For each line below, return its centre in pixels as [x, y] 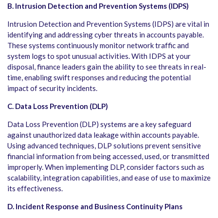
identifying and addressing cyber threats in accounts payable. [106, 34]
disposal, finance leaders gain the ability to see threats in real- [107, 66]
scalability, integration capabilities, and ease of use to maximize [109, 177]
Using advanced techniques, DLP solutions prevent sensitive [104, 145]
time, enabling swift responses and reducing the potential [99, 77]
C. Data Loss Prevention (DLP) [58, 106]
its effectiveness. [35, 188]
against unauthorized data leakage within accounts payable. [103, 135]
